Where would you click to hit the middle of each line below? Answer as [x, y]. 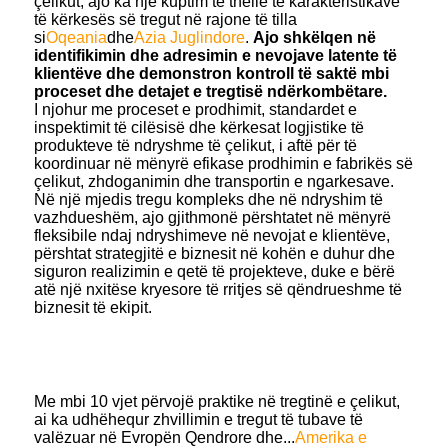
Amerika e [331, 437]
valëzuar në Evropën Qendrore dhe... [164, 437]
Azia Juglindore [189, 37]
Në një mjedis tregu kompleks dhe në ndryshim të [208, 199]
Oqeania [76, 37]
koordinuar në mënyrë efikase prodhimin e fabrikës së [223, 163]
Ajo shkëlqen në [314, 37]
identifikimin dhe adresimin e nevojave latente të [215, 55]
